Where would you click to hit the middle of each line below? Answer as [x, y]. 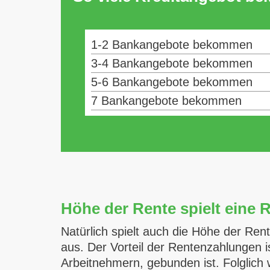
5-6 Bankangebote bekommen [171, 82]
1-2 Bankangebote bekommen [171, 45]
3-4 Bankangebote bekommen [171, 63]
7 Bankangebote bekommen [166, 101]
